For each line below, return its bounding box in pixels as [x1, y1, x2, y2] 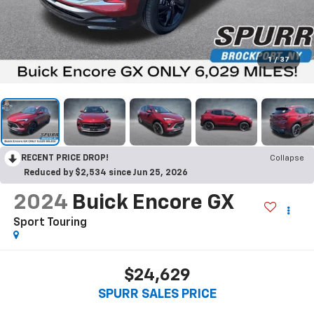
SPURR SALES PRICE [97, 288, 217, 301]
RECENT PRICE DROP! [21, 153, 109, 163]
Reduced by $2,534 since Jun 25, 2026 [24, 168, 188, 177]
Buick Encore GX [71, 192, 233, 214]
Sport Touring [13, 217, 87, 228]
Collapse [270, 153, 304, 163]
